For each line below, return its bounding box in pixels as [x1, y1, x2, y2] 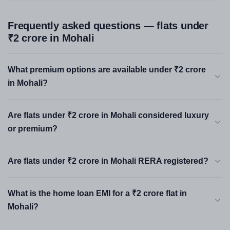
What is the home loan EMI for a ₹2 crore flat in [8, 189, 187, 198]
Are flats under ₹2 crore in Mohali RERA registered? [8, 157, 208, 165]
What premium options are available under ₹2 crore [8, 65, 206, 74]
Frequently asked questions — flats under [8, 20, 208, 31]
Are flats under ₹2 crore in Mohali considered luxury [8, 111, 209, 120]
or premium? [8, 124, 57, 133]
